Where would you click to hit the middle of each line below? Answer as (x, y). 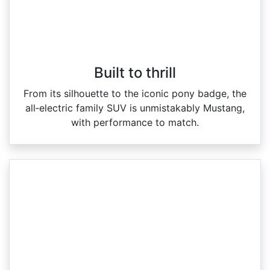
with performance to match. (135, 123)
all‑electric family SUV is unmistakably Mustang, (135, 108)
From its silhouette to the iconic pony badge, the (135, 94)
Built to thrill (135, 73)
